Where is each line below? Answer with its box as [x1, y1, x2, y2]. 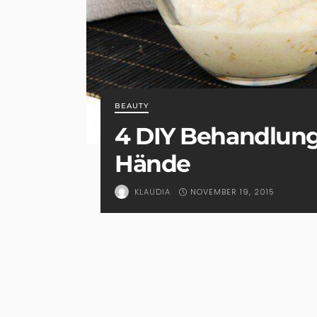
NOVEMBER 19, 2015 [190, 185, 275, 197]
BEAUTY [115, 101, 149, 111]
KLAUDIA [134, 186, 171, 198]
